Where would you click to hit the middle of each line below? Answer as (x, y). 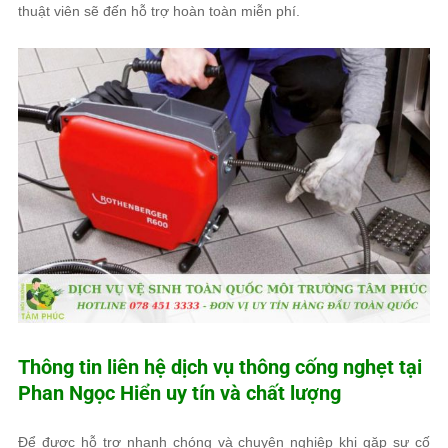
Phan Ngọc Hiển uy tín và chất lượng (179, 393)
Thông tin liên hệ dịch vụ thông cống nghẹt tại (220, 367)
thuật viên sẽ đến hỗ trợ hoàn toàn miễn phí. (159, 11)
